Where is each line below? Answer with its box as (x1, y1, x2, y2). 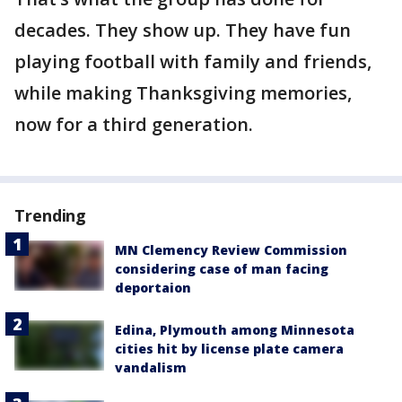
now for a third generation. (14, 112, 253, 136)
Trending (14, 205, 87, 226)
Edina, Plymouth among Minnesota (115, 321, 354, 338)
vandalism (115, 359, 187, 376)
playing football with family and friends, (14, 49, 371, 74)
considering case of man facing (115, 260, 328, 277)
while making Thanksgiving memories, (14, 81, 352, 105)
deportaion (115, 279, 191, 296)
